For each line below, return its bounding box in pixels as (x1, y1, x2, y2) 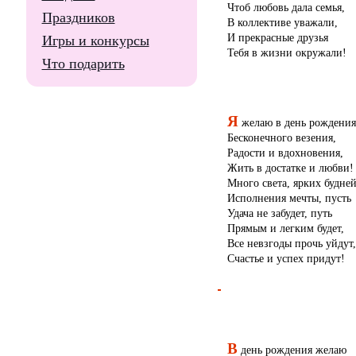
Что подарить (41, 56, 125, 72)
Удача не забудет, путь (226, 207, 332, 220)
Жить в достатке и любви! (226, 161, 354, 175)
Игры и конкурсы (41, 33, 149, 48)
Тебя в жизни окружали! (226, 45, 346, 59)
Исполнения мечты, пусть (226, 192, 351, 205)
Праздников (41, 10, 115, 25)
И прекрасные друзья (226, 30, 328, 44)
